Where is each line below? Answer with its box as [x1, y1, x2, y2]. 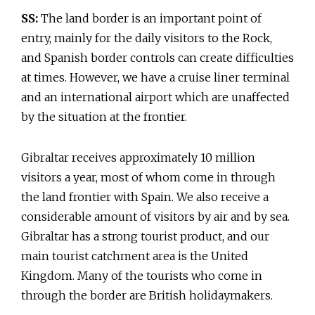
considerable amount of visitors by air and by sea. [21, 210, 290, 224]
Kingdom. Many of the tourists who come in [21, 269, 262, 283]
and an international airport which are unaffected [21, 90, 290, 105]
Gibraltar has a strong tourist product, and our [21, 229, 269, 244]
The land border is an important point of [38, 11, 262, 26]
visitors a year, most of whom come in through [21, 170, 276, 185]
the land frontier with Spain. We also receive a [21, 190, 269, 205]
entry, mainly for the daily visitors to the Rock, [21, 31, 272, 46]
